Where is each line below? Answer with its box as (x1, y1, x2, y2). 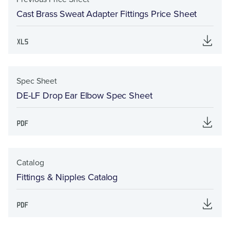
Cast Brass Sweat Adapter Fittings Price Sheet (16, 7, 197, 21)
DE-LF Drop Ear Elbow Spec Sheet (16, 89, 152, 102)
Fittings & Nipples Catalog (16, 170, 118, 184)
